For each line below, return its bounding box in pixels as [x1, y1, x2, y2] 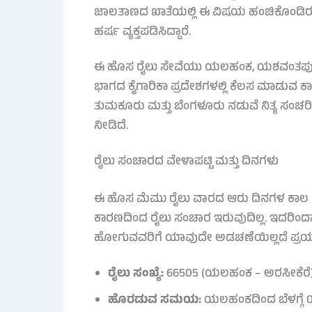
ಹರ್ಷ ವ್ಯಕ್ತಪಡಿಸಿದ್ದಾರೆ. [93, 22, 191, 42]
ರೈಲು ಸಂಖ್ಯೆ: [107, 265, 164, 285]
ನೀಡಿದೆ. [93, 117, 128, 137]
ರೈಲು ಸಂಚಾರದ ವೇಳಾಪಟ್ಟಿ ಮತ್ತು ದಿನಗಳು [93, 153, 279, 173]
